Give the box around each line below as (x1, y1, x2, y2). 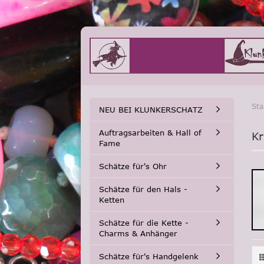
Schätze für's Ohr (99, 161, 167, 171)
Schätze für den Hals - (99, 184, 187, 194)
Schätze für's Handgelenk (99, 252, 199, 261)
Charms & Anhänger (99, 229, 177, 238)
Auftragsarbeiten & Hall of (99, 128, 202, 137)
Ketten (99, 195, 124, 204)
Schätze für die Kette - (99, 218, 189, 227)
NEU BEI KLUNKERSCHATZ (99, 105, 203, 114)
